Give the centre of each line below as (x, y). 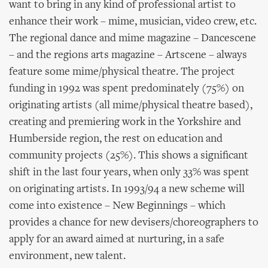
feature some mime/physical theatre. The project (122, 72)
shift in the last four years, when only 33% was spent (129, 173)
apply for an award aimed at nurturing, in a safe (117, 240)
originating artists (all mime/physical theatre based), (131, 106)
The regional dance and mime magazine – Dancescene (133, 39)
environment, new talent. (67, 256)
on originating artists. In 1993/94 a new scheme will (127, 189)
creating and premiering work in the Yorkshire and (125, 122)
